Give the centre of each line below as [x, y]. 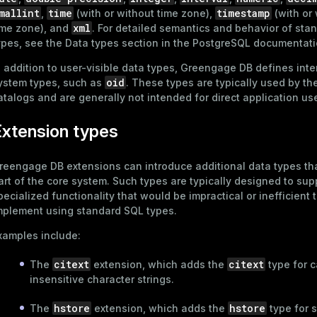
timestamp [243, 13]
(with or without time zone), [144, 13]
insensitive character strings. [102, 279]
